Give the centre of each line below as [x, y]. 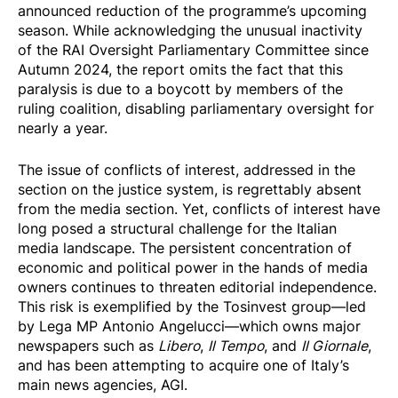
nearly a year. [63, 128]
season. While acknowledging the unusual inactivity [190, 31]
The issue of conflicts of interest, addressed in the [187, 170]
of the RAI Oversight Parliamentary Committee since [193, 50]
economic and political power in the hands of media [193, 268]
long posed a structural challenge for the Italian [177, 229]
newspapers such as [88, 346]
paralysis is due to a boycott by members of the [180, 89]
